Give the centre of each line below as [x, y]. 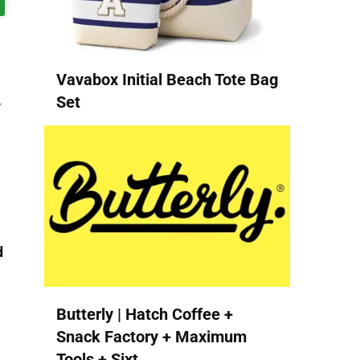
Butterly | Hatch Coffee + [145, 315]
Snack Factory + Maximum [151, 337]
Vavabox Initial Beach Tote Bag [167, 80]
